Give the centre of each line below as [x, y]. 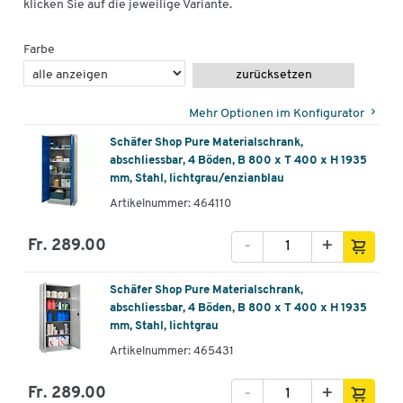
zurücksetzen [273, 75]
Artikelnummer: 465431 [172, 351]
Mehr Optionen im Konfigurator [277, 113]
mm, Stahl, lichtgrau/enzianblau [197, 178]
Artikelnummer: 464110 [170, 203]
